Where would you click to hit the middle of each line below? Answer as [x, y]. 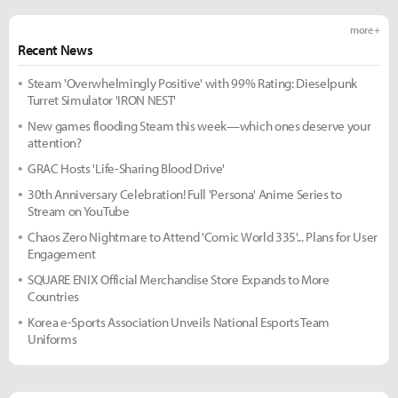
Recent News [56, 50]
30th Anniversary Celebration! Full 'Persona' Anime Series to [185, 194]
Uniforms [52, 339]
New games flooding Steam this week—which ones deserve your [199, 126]
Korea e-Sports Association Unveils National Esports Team [179, 322]
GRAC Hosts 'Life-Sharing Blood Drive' [127, 168]
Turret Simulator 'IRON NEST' [102, 100]
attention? [55, 143]
